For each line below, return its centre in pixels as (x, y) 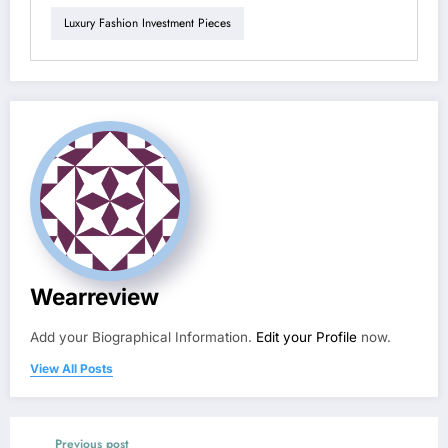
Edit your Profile (306, 336)
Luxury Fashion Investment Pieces (147, 23)
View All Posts (71, 368)
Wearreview (94, 296)
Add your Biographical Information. (143, 336)
